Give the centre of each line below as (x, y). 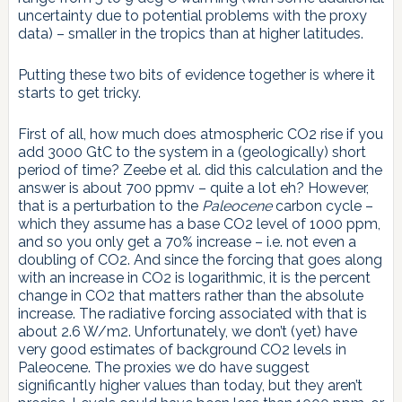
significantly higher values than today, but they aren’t (190, 385)
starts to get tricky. (79, 92)
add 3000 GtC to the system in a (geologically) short (192, 152)
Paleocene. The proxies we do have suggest (163, 367)
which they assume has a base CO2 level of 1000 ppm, (199, 223)
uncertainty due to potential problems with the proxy (192, 15)
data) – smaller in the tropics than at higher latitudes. (190, 33)
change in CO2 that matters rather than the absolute (190, 295)
